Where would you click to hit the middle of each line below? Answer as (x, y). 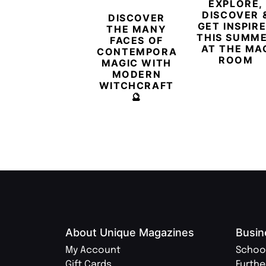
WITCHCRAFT (136, 85)
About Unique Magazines (130, 232)
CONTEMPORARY (145, 51)
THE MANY (137, 29)
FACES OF (136, 40)
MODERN (137, 74)
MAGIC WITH (136, 63)
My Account (93, 250)
